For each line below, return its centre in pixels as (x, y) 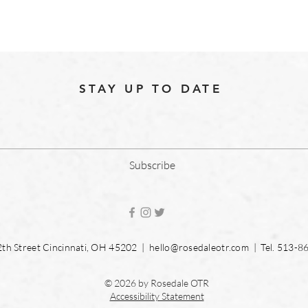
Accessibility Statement (157, 296)
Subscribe (152, 165)
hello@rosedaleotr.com (199, 247)
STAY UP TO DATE (151, 89)
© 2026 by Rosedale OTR (157, 283)
